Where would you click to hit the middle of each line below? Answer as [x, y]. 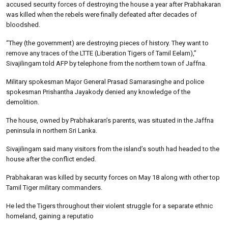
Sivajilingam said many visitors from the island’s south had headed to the [113, 149]
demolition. [23, 102]
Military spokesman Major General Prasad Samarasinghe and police [105, 81]
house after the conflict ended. [51, 159]
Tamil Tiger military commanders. [54, 187]
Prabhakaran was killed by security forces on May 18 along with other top [113, 177]
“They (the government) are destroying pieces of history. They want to [107, 43]
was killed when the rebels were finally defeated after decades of [102, 14]
